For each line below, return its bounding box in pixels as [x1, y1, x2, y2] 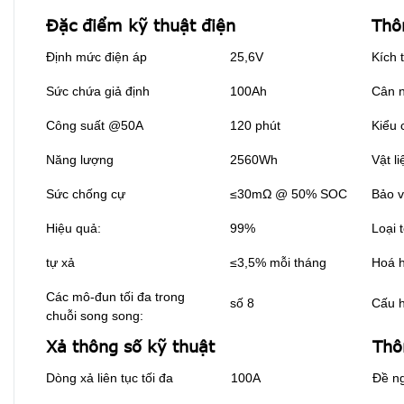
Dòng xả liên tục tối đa [46, 371, 173, 386]
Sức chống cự [46, 187, 125, 202]
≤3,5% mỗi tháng [230, 255, 326, 271]
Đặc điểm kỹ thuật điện [46, 15, 235, 36]
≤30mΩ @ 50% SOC [230, 187, 347, 202]
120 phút [230, 118, 280, 133]
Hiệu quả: [46, 221, 101, 236]
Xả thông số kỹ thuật [46, 336, 215, 357]
